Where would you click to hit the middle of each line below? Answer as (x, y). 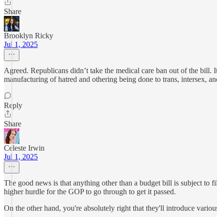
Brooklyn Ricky (29, 36)
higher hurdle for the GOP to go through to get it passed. (90, 192)
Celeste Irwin (24, 148)
